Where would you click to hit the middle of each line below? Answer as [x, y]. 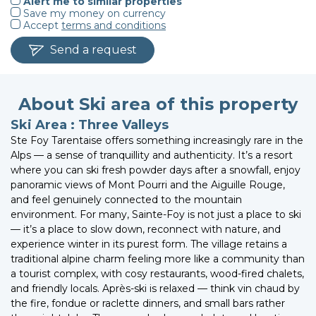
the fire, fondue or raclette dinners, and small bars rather [148, 303]
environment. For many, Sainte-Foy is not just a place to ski [156, 214]
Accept [41, 25]
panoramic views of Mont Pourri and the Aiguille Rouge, [148, 184]
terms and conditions [114, 25]
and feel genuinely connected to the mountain [126, 199]
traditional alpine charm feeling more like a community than [158, 259]
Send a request [93, 49]
